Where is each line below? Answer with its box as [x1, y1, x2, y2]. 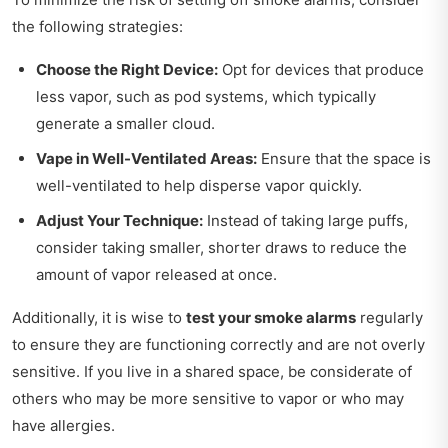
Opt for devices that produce [218, 60, 424, 80]
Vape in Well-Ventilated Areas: [36, 149, 257, 169]
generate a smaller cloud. [36, 114, 215, 134]
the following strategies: [12, 17, 183, 37]
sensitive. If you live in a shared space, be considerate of [12, 362, 412, 382]
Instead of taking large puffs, [203, 211, 408, 231]
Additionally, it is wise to [12, 308, 186, 328]
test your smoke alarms [186, 308, 356, 328]
